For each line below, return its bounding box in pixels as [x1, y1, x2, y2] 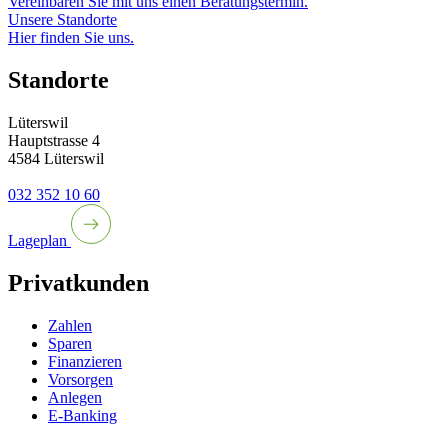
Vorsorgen [48, 370, 113, 388]
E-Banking [48, 406, 117, 424]
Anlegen [48, 388, 102, 406]
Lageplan [8, 232, 71, 250]
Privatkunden [8, 270, 149, 297]
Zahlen [48, 316, 92, 334]
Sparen [48, 334, 92, 352]
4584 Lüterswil [8, 150, 104, 168]
